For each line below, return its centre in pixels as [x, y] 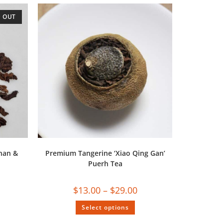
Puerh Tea [105, 164]
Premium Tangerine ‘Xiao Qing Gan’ [105, 153]
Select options [105, 208]
